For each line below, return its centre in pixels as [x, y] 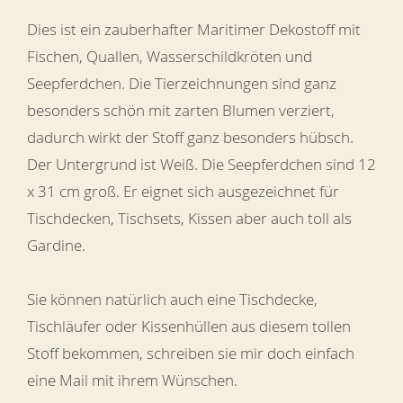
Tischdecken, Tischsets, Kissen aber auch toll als [189, 218]
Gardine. [56, 245]
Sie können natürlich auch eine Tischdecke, [172, 299]
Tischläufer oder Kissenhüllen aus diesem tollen [189, 326]
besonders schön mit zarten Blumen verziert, [181, 110]
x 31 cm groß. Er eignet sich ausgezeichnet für [183, 191]
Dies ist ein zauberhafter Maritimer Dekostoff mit [194, 29]
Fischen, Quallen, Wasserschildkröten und [170, 56]
